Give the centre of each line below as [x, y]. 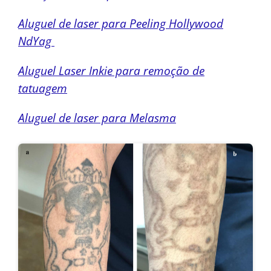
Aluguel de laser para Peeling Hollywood [121, 23]
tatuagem [43, 88]
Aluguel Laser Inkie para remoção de [111, 70]
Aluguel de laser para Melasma [97, 117]
